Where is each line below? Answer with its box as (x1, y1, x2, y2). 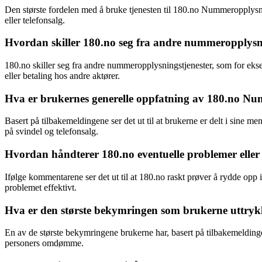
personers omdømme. (5, 238, 84, 249)
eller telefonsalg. (5, 15, 65, 25)
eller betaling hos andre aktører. (5, 70, 120, 81)
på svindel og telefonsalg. (5, 126, 98, 137)
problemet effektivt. (5, 182, 77, 192)
